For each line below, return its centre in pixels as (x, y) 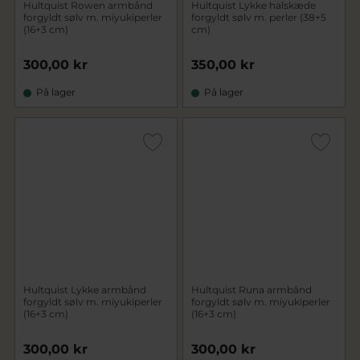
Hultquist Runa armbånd (252, 290)
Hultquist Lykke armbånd (85, 290)
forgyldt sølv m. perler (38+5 (259, 17)
